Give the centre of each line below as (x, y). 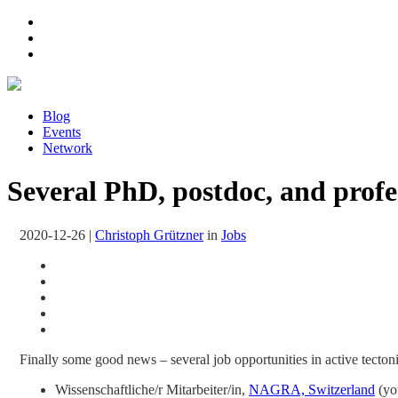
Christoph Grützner (149, 235)
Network (68, 148)
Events (62, 132)
